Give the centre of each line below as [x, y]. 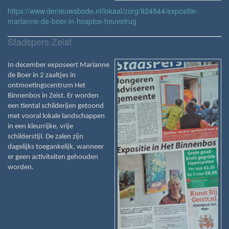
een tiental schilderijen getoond [56, 106]
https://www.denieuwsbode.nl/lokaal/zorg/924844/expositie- [103, 10]
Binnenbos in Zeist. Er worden [53, 96]
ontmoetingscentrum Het [47, 85]
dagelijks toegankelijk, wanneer [56, 147]
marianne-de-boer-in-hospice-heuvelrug [72, 21]
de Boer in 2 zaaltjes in [42, 75]
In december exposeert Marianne [59, 65]
